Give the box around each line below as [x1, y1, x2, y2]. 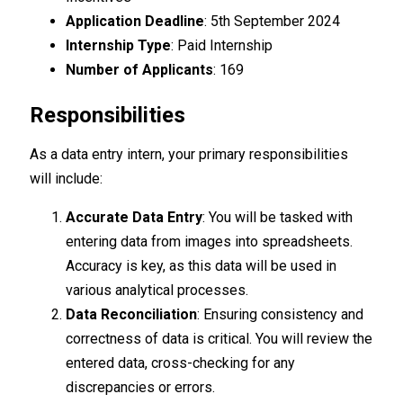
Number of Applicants [66, 61, 214, 79]
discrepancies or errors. [66, 379, 216, 397]
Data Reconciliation [66, 306, 198, 324]
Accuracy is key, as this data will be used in [66, 257, 337, 275]
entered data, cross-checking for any [66, 354, 296, 372]
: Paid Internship [171, 37, 273, 55]
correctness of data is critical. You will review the [66, 330, 373, 348]
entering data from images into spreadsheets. [66, 233, 354, 251]
